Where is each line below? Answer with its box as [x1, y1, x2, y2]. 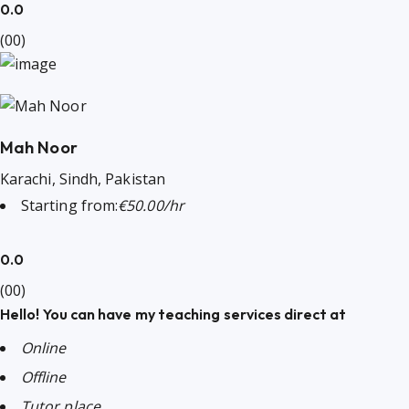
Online [21, 337, 67, 358]
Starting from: [21, 194, 119, 215]
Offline [21, 366, 67, 387]
